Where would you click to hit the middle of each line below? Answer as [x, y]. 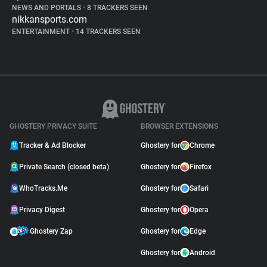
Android [202, 253]
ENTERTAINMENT [42, 32]
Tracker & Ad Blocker [52, 145]
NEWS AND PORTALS [47, 8]
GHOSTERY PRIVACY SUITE [53, 126]
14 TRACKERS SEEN [107, 32]
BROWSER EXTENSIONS [179, 126]
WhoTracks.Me [43, 188]
